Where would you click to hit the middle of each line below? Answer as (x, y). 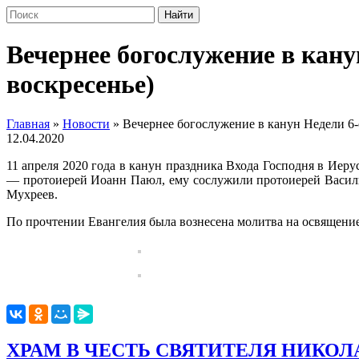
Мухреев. (32, 194)
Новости (86, 123)
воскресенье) (81, 85)
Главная (28, 123)
